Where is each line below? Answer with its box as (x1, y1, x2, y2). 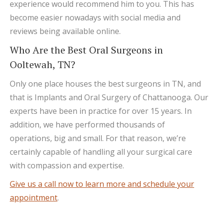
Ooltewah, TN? (10, 57, 75, 71)
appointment (10, 192, 57, 203)
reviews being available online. (10, 25, 121, 36)
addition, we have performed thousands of (10, 119, 165, 130)
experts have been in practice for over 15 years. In (10, 105, 192, 116)
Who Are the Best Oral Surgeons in (10, 43, 163, 56)
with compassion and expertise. (10, 160, 124, 171)
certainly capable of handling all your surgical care (10, 146, 192, 157)
